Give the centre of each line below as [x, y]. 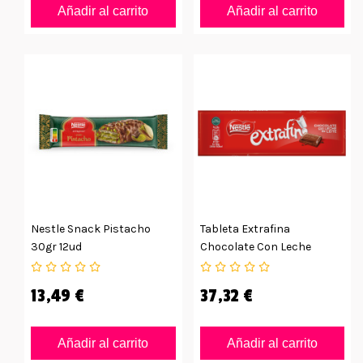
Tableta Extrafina [245, 229]
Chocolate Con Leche [255, 247]
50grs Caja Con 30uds [258, 265]
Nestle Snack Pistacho [91, 229]
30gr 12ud [56, 247]
